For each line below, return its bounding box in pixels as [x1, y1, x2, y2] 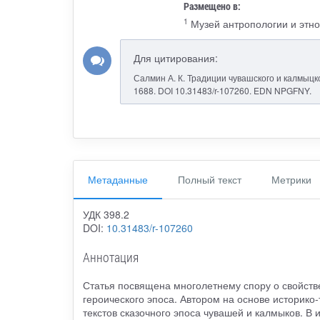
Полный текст [178, 171, 241, 186]
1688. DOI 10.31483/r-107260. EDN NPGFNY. [133, 84, 311, 97]
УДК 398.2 [82, 207, 129, 222]
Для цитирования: [133, 51, 218, 66]
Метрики [271, 171, 311, 186]
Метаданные [88, 171, 148, 186]
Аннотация [82, 249, 139, 266]
